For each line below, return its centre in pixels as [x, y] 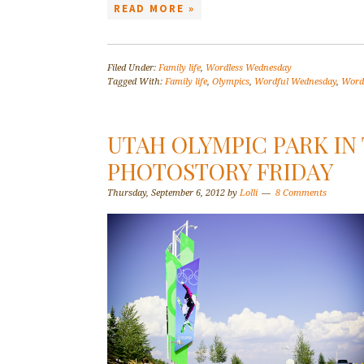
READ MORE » [154, 9]
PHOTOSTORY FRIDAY [220, 171]
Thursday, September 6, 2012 [166, 193]
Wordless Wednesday [249, 68]
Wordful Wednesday [295, 82]
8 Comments [301, 193]
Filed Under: [133, 68]
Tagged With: [136, 82]
